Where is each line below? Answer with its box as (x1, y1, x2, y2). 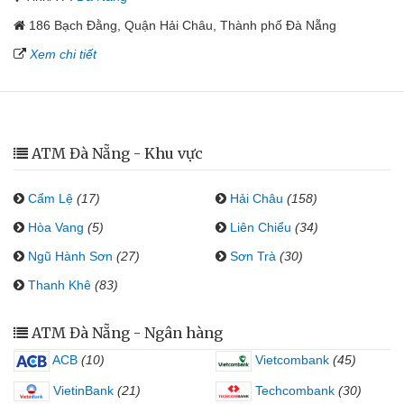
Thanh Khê (28, 278, 91, 292)
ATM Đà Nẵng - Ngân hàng (32, 324, 223, 342)
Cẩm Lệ (28, 191, 73, 206)
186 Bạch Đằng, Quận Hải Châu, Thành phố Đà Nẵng (29, 18, 336, 32)
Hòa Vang (28, 220, 84, 234)
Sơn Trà (230, 249, 276, 263)
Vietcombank (252, 353, 329, 367)
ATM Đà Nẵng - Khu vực (32, 144, 203, 162)
